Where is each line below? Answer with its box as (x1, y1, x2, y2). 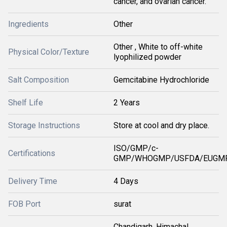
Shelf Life (8, 98, 43, 107)
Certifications (8, 148, 55, 158)
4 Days (113, 176, 138, 186)
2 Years (113, 98, 140, 107)
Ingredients (8, 19, 49, 29)
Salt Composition (8, 75, 69, 85)
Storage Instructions (8, 121, 80, 130)
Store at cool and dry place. (113, 121, 209, 130)
